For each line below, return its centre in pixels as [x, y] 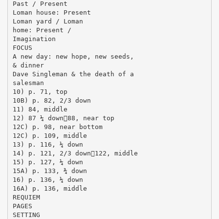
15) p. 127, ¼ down [48, 162]
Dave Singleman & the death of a [73, 74]
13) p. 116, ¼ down [48, 144]
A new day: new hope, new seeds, [73, 56]
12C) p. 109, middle [50, 135]
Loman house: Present [52, 12]
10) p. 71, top [40, 91]
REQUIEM [26, 197]
